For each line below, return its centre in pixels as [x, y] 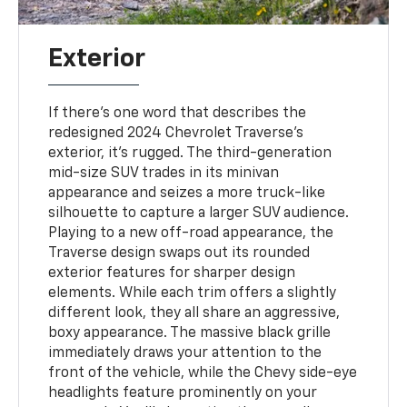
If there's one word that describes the [178, 113]
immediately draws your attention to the [185, 353]
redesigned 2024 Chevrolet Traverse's [176, 133]
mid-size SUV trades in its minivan [164, 173]
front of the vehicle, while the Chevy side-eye [203, 373]
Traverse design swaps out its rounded [179, 253]
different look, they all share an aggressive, [194, 313]
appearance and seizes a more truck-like [187, 193]
